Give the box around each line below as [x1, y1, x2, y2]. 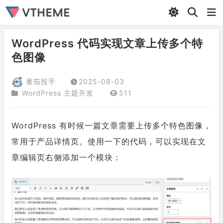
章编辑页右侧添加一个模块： [11, 152, 121, 162]
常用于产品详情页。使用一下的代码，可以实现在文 [11, 136, 206, 146]
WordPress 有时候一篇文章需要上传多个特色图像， [11, 120, 212, 130]
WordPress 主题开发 [22, 89, 94, 97]
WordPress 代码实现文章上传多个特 [11, 37, 203, 50]
